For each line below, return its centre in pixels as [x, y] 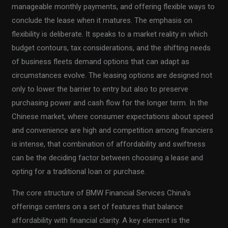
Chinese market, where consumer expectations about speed [113, 116]
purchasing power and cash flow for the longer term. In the [110, 103]
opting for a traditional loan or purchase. [79, 171]
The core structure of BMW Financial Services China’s [102, 193]
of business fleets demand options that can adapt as [101, 61]
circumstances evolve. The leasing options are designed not [112, 75]
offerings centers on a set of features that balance [98, 206]
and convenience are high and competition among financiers [113, 130]
